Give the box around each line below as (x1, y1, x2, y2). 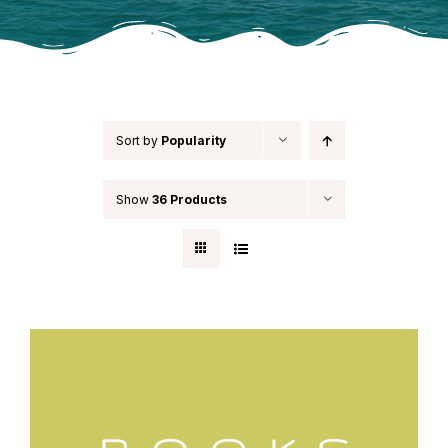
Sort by (115, 133, 161, 148)
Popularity (160, 133, 226, 148)
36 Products (151, 192, 227, 207)
